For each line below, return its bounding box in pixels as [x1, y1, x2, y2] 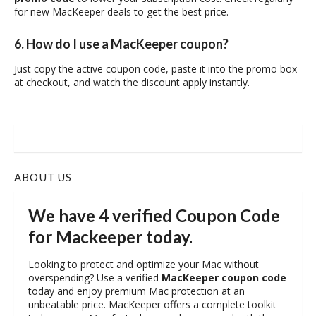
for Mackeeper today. [28, 226, 193, 248]
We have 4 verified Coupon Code [28, 205, 280, 226]
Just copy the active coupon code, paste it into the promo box [14, 62, 297, 76]
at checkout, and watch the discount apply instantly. [14, 75, 250, 90]
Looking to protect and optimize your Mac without [28, 257, 259, 272]
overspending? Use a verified [28, 271, 162, 285]
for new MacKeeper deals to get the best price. [14, 4, 229, 18]
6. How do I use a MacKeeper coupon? [14, 36, 229, 52]
